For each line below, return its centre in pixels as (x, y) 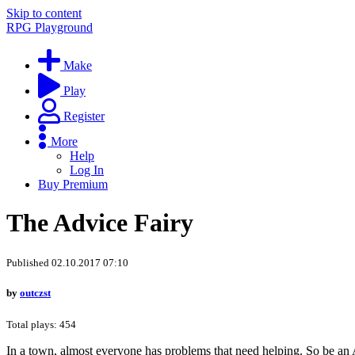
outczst (35, 293)
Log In (87, 170)
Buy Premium (73, 184)
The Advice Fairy (100, 223)
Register (84, 116)
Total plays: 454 (41, 325)
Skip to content (44, 13)
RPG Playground (50, 27)
